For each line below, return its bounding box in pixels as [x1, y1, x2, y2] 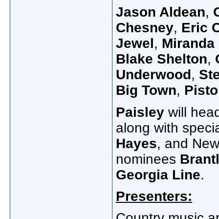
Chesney [116, 20, 174, 36]
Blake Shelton [116, 51, 207, 67]
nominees [116, 152, 176, 167]
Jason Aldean [116, 4, 205, 20]
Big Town [116, 83, 176, 98]
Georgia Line [116, 167, 200, 183]
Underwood [116, 67, 191, 83]
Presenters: [116, 189, 192, 204]
